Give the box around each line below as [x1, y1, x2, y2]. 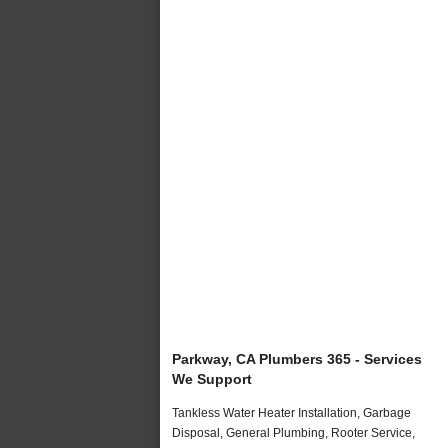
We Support [172, 370, 252, 387]
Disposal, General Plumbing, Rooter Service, [172, 425, 415, 440]
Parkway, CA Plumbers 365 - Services [172, 350, 422, 367]
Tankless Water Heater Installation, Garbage [172, 405, 411, 420]
